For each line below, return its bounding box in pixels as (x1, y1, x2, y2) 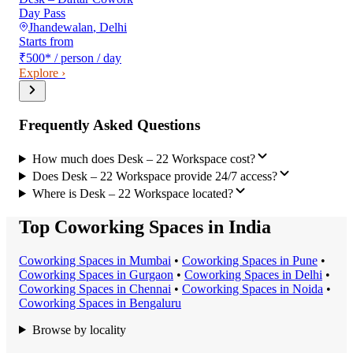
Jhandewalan (28, 20, 93, 35)
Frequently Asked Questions (19, 117, 200, 134)
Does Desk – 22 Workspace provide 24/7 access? (32, 169, 277, 183)
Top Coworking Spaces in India (19, 216, 271, 237)
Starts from (19, 35, 73, 49)
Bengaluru (129, 295, 181, 310)
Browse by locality (32, 322, 126, 336)
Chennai (129, 281, 171, 295)
